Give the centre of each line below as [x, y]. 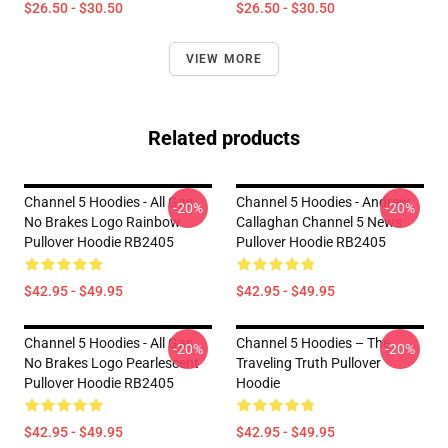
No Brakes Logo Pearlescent [111, 363]
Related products [224, 138]
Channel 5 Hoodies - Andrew [323, 202]
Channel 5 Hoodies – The [313, 343]
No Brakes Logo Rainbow [102, 222]
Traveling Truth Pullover [308, 363]
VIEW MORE [224, 59]
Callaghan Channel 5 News [319, 222]
